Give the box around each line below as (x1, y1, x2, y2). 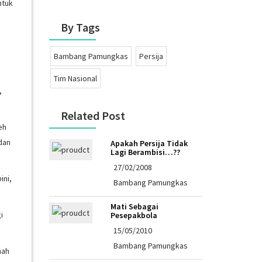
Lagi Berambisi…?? (110, 146, 180, 157)
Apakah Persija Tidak (110, 137, 188, 149)
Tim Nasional (53, 73, 97, 84)
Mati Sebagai (110, 201, 158, 212)
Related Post (60, 108, 125, 123)
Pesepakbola (110, 209, 157, 220)
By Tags (60, 19, 100, 35)
